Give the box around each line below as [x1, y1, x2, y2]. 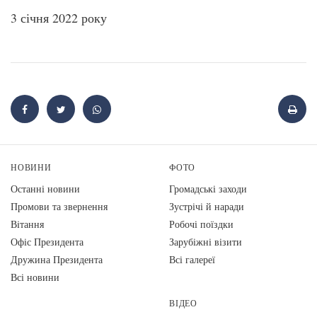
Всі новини [11, 270, 59, 284]
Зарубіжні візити [169, 235, 242, 249]
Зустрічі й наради [169, 200, 244, 214]
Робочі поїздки [169, 217, 234, 231]
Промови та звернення [11, 200, 108, 214]
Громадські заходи [169, 182, 247, 196]
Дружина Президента [11, 253, 103, 267]
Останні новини [11, 182, 80, 196]
